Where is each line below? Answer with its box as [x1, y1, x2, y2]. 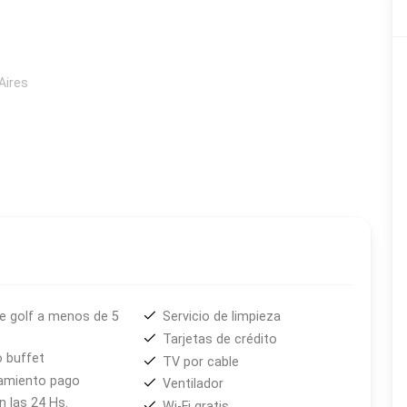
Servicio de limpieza [163, 309, 282, 325]
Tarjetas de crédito [163, 331, 278, 347]
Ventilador [163, 376, 224, 392]
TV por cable [163, 353, 240, 370]
